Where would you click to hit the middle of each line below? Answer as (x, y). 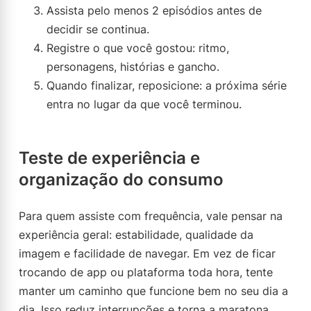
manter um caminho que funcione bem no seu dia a (153, 291)
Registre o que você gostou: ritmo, (138, 48)
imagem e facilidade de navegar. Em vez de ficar (147, 253)
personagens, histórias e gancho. (133, 67)
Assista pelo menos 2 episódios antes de (154, 10)
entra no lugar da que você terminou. (144, 104)
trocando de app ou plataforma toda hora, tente (146, 272)
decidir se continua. (98, 29)
